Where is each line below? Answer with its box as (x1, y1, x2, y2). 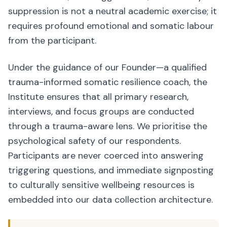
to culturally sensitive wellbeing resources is (8, 179, 195, 191)
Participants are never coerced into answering (8, 149, 204, 162)
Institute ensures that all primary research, (8, 91, 188, 103)
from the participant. (8, 34, 96, 47)
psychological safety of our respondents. (8, 135, 181, 147)
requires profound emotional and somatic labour (8, 20, 214, 32)
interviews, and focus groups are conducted (8, 105, 194, 118)
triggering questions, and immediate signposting (8, 164, 214, 176)
